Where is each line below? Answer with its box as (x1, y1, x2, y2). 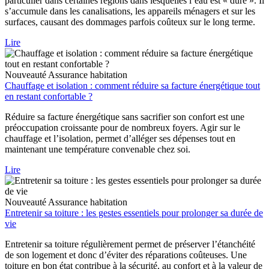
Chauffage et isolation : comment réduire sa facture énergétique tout (5, 80, 260, 91)
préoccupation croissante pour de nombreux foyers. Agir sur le (5, 122, 240, 133)
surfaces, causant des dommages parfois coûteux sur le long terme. (5, 17, 255, 28)
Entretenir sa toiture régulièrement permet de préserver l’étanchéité (5, 239, 255, 250)
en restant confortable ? (5, 91, 92, 102)
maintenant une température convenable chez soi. (5, 144, 190, 155)
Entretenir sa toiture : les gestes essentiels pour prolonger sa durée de (5, 208, 263, 219)
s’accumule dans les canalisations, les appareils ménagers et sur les (5, 6, 255, 17)
